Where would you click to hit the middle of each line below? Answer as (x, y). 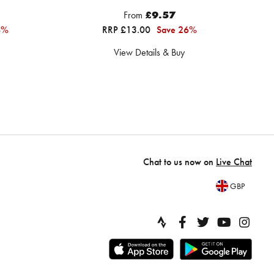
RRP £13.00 (127, 29)
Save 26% (176, 29)
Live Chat (234, 161)
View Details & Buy (149, 52)
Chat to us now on (180, 161)
